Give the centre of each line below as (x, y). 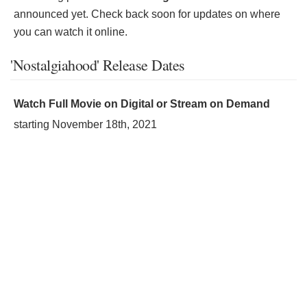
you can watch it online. (71, 32)
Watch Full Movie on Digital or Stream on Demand (142, 104)
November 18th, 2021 (105, 124)
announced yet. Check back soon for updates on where (147, 14)
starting (33, 124)
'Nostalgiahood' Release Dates (98, 65)
